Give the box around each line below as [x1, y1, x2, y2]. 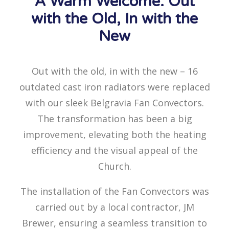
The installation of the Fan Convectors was [20, 185, 209, 197]
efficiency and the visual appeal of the [31, 144, 198, 156]
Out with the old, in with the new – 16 [31, 65, 198, 77]
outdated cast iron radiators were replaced [19, 81, 210, 93]
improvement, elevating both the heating [22, 128, 207, 141]
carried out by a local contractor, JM [35, 201, 194, 213]
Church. [98, 160, 131, 172]
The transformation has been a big [37, 112, 192, 125]
